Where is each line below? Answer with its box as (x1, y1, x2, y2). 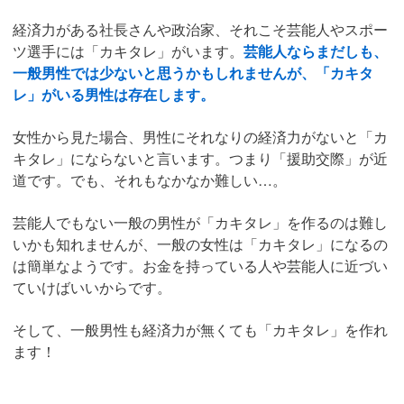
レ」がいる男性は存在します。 (13, 83, 215, 105)
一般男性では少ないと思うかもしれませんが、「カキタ (13, 61, 373, 83)
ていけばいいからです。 (13, 276, 171, 298)
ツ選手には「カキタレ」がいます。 (13, 40, 243, 61)
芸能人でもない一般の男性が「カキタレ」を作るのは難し (13, 211, 388, 233)
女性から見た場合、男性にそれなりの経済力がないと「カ (13, 125, 388, 147)
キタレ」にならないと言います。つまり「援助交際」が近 (13, 147, 388, 169)
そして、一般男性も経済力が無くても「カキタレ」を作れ (13, 318, 388, 340)
